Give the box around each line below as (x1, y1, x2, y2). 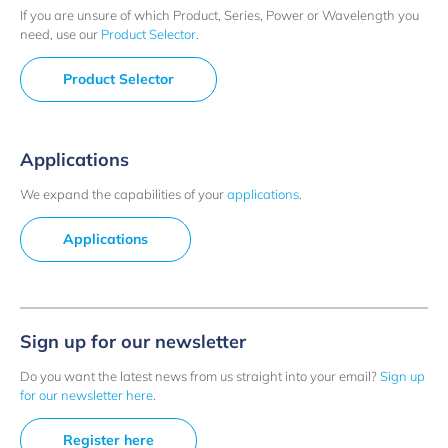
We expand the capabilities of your (20, 186, 227, 203)
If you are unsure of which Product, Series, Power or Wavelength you (20, 7, 419, 24)
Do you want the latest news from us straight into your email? (20, 367, 380, 384)
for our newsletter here (20, 386, 153, 403)
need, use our (20, 26, 101, 43)
